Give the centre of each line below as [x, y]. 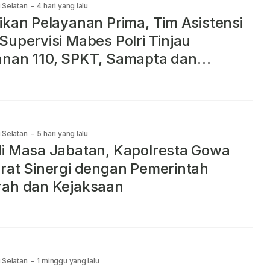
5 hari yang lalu [63, 133]
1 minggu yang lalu [68, 260]
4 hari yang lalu [63, 6]
